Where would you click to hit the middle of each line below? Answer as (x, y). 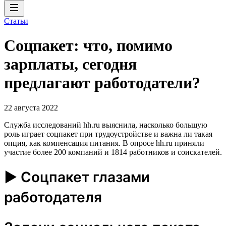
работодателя (53, 197)
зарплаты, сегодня (70, 64)
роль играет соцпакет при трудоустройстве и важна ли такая (108, 134)
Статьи (16, 21)
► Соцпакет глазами (77, 177)
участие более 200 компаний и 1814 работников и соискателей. (113, 152)
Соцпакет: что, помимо (88, 46)
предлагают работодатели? (102, 83)
